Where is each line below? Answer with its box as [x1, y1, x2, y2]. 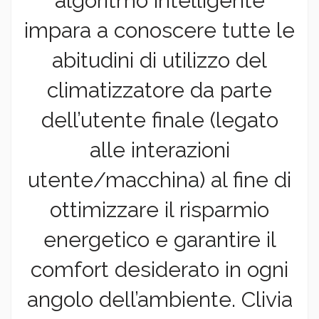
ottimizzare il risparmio [50, 197, 269, 223]
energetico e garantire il [43, 227, 276, 253]
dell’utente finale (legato [41, 108, 278, 133]
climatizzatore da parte [47, 78, 272, 103]
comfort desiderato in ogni [31, 257, 288, 283]
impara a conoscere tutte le [24, 18, 295, 43]
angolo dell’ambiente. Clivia [26, 287, 293, 313]
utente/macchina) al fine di [28, 167, 291, 193]
